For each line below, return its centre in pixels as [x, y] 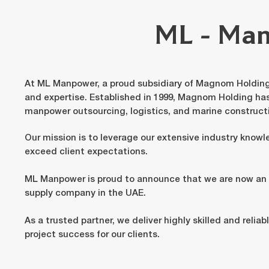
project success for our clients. [92, 235]
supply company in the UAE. [85, 194]
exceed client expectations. [87, 152]
